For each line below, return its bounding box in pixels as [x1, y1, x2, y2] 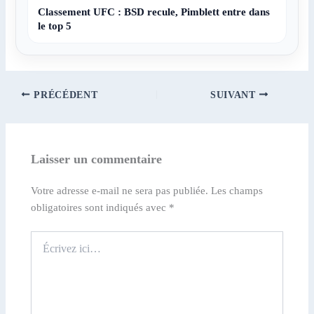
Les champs [211, 185, 264, 197]
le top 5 [38, 20, 72, 32]
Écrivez [30, 232, 61, 243]
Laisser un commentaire [31, 152, 163, 167]
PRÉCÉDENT [30, 89, 98, 100]
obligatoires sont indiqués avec [31, 202, 170, 214]
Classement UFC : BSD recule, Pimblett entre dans [38, 6, 271, 18]
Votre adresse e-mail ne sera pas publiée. [31, 185, 209, 197]
